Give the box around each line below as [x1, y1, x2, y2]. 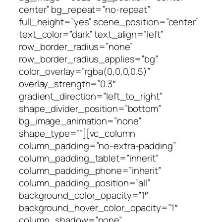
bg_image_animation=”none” [19, 114, 141, 127]
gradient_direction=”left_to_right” [19, 89, 163, 103]
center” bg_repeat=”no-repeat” [19, 2, 151, 16]
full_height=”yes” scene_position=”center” [19, 15, 199, 28]
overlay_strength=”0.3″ [19, 77, 116, 90]
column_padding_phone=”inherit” [19, 164, 161, 177]
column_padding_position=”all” [19, 176, 151, 189]
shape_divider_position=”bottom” [19, 102, 161, 115]
